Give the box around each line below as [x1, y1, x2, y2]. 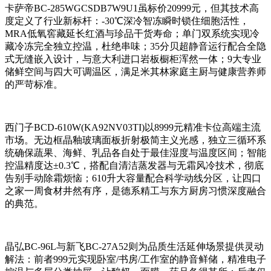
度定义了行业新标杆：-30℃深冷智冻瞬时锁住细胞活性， [5, 16, 249, 27]
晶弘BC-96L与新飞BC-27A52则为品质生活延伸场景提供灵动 [5, 241, 264, 252]
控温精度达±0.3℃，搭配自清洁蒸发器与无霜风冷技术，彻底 [5, 160, 264, 171]
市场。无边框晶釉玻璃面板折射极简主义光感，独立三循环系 [5, 135, 266, 146]
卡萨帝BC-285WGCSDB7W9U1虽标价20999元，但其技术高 [5, 3, 259, 14]
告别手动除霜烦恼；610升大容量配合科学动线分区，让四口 [5, 173, 261, 184]
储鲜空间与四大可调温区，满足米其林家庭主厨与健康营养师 [5, 67, 266, 77]
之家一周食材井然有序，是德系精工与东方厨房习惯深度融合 [5, 186, 266, 197]
